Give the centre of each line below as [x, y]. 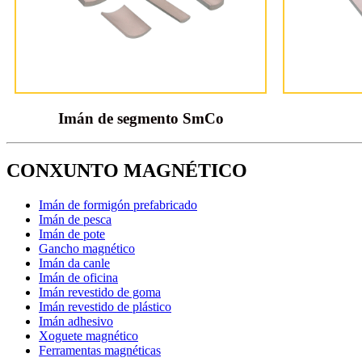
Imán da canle [74, 263]
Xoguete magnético [88, 336]
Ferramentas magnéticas [100, 351]
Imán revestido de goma [100, 293]
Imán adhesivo [76, 322]
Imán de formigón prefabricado [118, 205]
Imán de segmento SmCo [141, 119]
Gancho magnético [87, 249]
